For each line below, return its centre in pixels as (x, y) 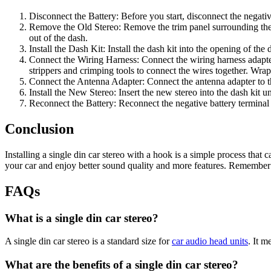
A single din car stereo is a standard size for (88, 241)
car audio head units (210, 241)
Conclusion (39, 129)
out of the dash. (58, 38)
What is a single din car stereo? (82, 218)
